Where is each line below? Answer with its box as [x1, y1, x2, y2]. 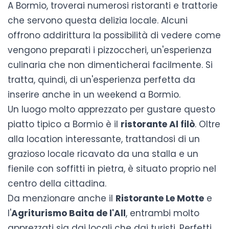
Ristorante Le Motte [116, 192, 204, 204]
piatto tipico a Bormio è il [8, 118, 121, 130]
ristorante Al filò [121, 118, 195, 130]
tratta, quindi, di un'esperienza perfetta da [8, 73, 195, 86]
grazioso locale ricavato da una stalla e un [8, 147, 198, 160]
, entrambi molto [126, 207, 199, 219]
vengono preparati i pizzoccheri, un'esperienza [8, 43, 212, 56]
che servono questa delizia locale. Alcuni [8, 14, 188, 27]
